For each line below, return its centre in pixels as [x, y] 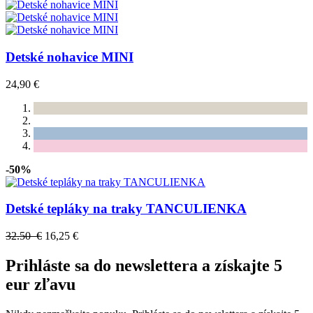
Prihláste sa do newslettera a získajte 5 [144, 265]
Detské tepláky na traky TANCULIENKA [126, 209]
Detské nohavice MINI [70, 57]
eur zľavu [41, 284]
